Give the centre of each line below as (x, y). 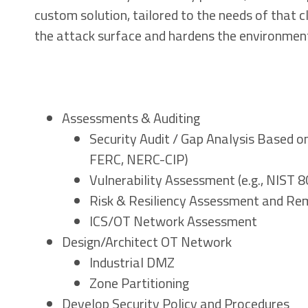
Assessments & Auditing (131, 118)
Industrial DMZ (132, 262)
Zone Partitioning (139, 283)
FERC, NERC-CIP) (139, 159)
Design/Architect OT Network (146, 241)
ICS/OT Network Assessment (173, 221)
